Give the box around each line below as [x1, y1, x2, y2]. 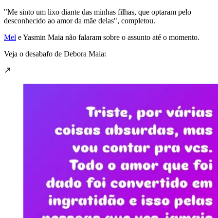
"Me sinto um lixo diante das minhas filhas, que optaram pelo [4, 7, 191, 16]
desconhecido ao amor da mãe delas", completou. [4, 16, 155, 25]
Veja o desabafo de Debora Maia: [4, 49, 106, 58]
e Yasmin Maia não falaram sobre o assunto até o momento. [16, 33, 200, 41]
